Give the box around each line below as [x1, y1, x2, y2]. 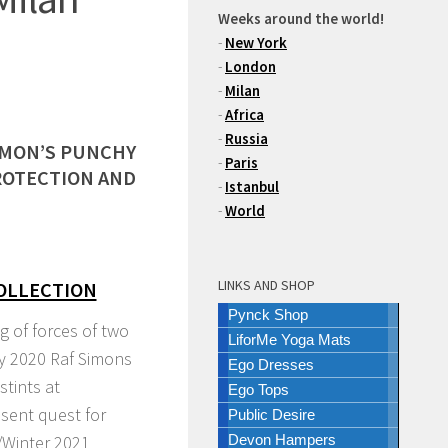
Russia [225, 129, 268, 148]
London [225, 57, 276, 76]
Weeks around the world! [218, 9, 384, 28]
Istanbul [225, 177, 279, 196]
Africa [225, 105, 264, 124]
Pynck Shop [228, 306, 308, 323]
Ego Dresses [228, 356, 314, 373]
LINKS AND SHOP [218, 276, 315, 294]
